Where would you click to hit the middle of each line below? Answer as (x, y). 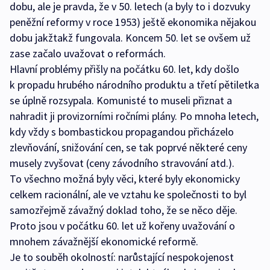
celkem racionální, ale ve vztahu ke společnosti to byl (128, 195)
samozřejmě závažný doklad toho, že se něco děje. (124, 210)
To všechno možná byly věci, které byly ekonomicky (125, 179)
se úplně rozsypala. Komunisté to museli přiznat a (121, 101)
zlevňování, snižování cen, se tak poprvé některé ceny (128, 148)
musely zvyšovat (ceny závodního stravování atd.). (122, 163)
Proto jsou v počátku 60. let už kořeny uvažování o (122, 226)
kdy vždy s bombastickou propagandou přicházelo (122, 132)
